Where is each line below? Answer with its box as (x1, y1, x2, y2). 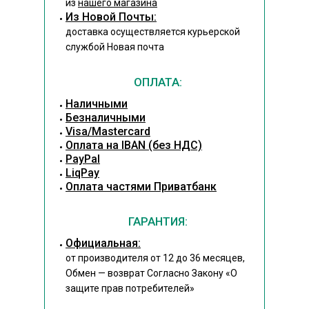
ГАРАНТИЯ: (128, 215, 188, 228)
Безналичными (66, 111, 146, 124)
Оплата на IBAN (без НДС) (66, 139, 202, 152)
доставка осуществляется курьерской (66, 26, 240, 37)
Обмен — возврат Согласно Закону (66, 268, 226, 279)
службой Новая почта (66, 41, 164, 52)
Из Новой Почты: (66, 10, 157, 23)
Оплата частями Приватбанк (66, 180, 217, 193)
